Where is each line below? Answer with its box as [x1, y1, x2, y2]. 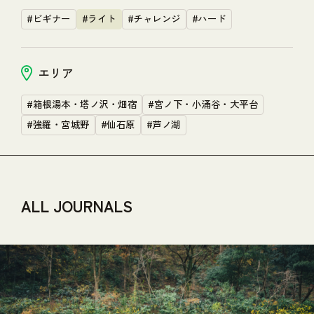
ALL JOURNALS [21, 193, 132, 217]
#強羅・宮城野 [27, 116, 90, 131]
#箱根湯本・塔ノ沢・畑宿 [27, 96, 137, 111]
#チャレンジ [127, 11, 181, 25]
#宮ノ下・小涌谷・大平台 [148, 96, 258, 111]
